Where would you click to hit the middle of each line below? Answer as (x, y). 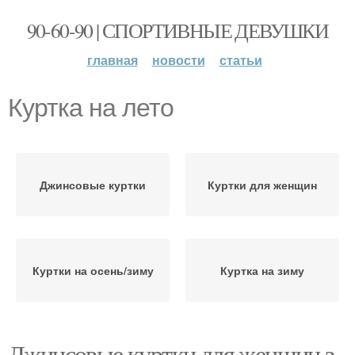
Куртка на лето (91, 108)
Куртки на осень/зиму (93, 270)
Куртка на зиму (262, 270)
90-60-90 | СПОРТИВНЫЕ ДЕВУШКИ (177, 30)
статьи (240, 60)
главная (112, 60)
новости (178, 60)
